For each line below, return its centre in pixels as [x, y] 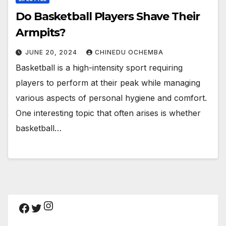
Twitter [50, 207]
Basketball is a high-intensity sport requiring [99, 67]
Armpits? [41, 32]
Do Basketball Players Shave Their [108, 16]
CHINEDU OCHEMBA [129, 52]
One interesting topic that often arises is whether [108, 113]
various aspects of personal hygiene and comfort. [111, 98]
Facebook [46, 207]
